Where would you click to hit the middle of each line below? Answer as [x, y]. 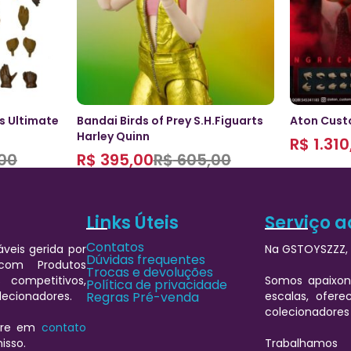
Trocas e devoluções [149, 272]
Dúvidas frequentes [145, 259]
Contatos [115, 247]
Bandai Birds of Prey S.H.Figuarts [170, 120]
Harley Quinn [113, 136]
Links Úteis [132, 223]
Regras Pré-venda [142, 297]
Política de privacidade [156, 284]
